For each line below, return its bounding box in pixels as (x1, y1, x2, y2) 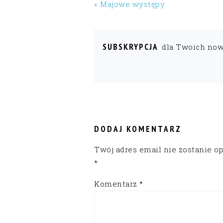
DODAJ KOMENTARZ (94, 123, 182, 134)
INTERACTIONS (94, 112, 164, 125)
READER (94, 101, 130, 113)
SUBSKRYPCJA (103, 41, 158, 52)
